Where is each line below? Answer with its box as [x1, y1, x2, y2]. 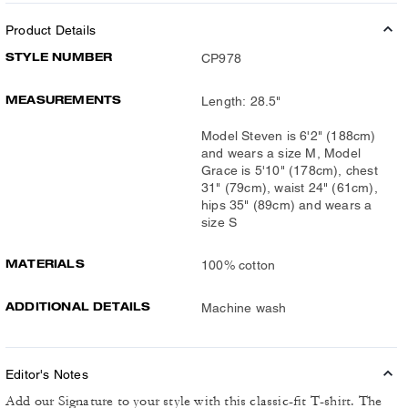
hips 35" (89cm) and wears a [201, 197, 372, 212]
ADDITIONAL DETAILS [5, 299, 151, 313]
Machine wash [201, 300, 287, 315]
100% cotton [201, 257, 276, 272]
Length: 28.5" [201, 93, 281, 108]
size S [201, 214, 238, 229]
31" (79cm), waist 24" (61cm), [201, 179, 378, 195]
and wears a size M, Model [201, 145, 361, 160]
